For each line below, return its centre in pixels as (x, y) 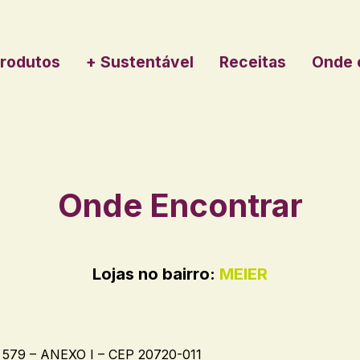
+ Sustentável (139, 62)
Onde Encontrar (180, 205)
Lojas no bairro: (156, 274)
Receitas (252, 62)
